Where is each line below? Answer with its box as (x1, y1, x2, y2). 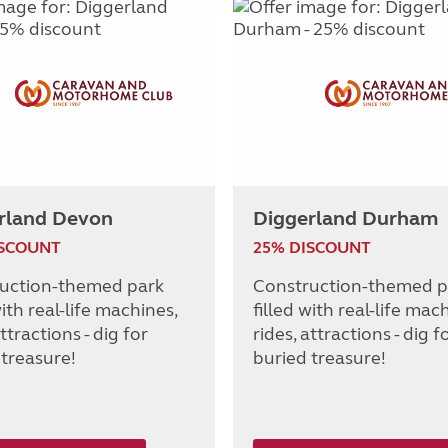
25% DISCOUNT (253, 238, 371, 258)
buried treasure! (253, 347, 386, 370)
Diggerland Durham (253, 206, 438, 232)
